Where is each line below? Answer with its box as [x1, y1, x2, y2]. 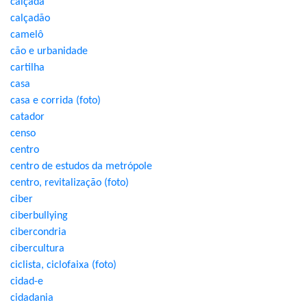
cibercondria [10, 227, 66, 238]
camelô [10, 29, 43, 40]
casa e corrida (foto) [10, 95, 101, 106]
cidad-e [10, 276, 43, 287]
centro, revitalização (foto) [10, 177, 129, 188]
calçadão [10, 13, 50, 24]
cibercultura [10, 243, 64, 254]
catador [10, 112, 45, 123]
